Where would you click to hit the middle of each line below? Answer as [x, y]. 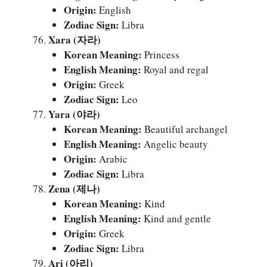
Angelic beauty [174, 144]
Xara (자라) [74, 39]
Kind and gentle [176, 218]
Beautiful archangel [184, 129]
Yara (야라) [74, 114]
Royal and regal [175, 69]
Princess [160, 54]
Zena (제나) [74, 188]
